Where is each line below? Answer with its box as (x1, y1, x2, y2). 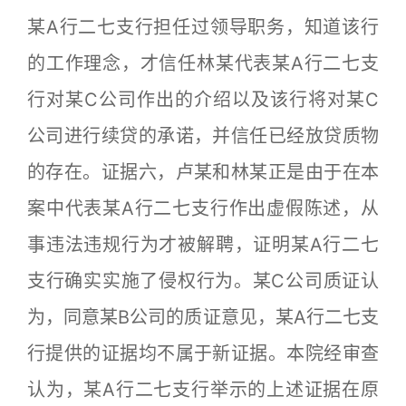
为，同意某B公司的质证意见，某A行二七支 (27, 306, 379, 328)
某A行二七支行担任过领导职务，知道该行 (27, 16, 379, 38)
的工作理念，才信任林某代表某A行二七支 (27, 53, 379, 74)
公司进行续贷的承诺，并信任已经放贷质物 (27, 125, 379, 147)
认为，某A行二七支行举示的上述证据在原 (27, 379, 379, 401)
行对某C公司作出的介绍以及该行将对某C (27, 89, 379, 111)
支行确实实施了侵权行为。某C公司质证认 (27, 270, 379, 292)
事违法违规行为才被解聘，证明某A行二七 (27, 234, 379, 256)
